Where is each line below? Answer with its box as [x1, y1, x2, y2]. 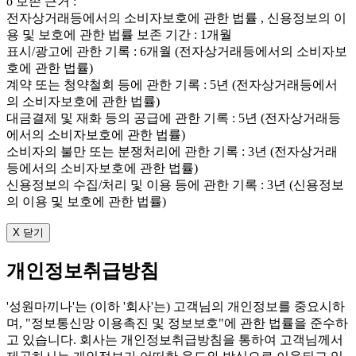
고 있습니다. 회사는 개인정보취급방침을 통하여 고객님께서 [6, 333, 343, 347]
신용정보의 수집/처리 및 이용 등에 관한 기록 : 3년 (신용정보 [6, 177, 344, 192]
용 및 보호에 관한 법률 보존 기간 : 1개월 [6, 27, 232, 41]
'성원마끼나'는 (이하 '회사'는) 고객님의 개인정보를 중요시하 [6, 300, 345, 314]
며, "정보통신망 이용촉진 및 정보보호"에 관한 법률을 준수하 [6, 316, 348, 331]
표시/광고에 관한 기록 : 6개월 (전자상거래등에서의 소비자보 [6, 44, 347, 58]
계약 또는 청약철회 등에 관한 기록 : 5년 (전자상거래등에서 [6, 77, 338, 91]
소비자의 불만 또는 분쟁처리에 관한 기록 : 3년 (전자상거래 [6, 144, 338, 158]
